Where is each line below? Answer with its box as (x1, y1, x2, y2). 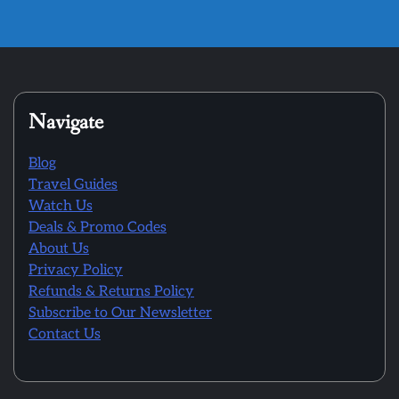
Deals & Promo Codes (28, 219, 167, 237)
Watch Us (28, 198, 93, 216)
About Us (28, 240, 89, 258)
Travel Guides (28, 176, 118, 194)
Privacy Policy (28, 262, 123, 280)
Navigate (28, 109, 103, 137)
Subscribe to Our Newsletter (28, 305, 212, 322)
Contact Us (28, 326, 101, 344)
